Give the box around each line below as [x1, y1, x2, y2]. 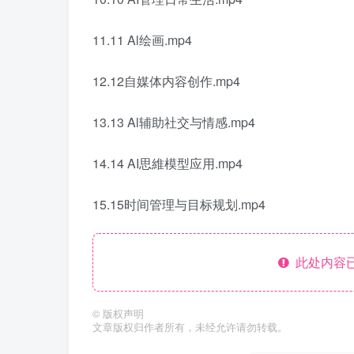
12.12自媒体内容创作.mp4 [92, 71, 240, 90]
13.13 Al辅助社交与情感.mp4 [92, 112, 255, 131]
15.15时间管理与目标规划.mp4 [92, 194, 265, 213]
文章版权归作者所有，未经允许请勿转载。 [92, 319, 288, 334]
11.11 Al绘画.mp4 [92, 30, 192, 49]
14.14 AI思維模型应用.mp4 [92, 153, 243, 172]
